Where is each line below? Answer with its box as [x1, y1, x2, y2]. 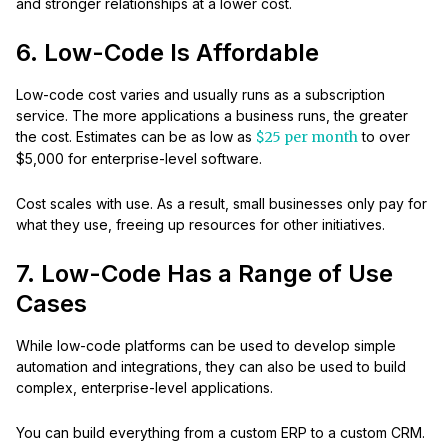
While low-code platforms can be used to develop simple [16, 337, 396, 355]
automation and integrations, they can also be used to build [16, 358, 406, 376]
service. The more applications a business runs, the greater [16, 107, 408, 125]
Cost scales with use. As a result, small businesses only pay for [16, 195, 427, 213]
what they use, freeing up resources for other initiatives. [16, 216, 385, 234]
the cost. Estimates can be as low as [16, 128, 256, 146]
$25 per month [256, 128, 358, 147]
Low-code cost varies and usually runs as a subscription [16, 86, 385, 104]
